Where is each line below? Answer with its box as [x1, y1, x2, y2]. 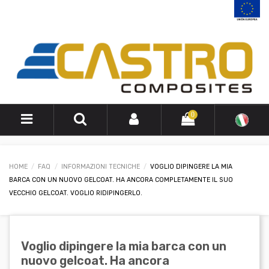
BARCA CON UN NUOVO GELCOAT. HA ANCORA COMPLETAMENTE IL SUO [9, 176, 233, 184]
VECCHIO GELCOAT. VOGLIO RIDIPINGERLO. [9, 189, 142, 198]
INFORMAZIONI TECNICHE [61, 163, 140, 171]
